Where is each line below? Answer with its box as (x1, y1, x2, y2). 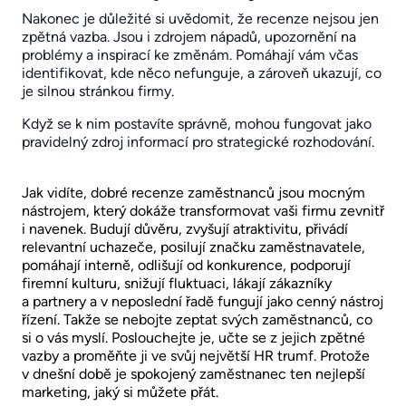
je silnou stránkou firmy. (22, 82, 174, 100)
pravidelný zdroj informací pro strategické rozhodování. (22, 132, 374, 150)
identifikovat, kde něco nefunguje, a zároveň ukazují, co (22, 63, 382, 82)
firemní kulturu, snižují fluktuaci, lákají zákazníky (22, 274, 332, 292)
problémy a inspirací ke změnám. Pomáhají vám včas (22, 45, 358, 63)
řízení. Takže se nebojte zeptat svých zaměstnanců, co (22, 310, 372, 328)
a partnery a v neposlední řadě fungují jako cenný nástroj (22, 292, 383, 310)
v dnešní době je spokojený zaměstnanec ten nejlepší (22, 364, 365, 382)
